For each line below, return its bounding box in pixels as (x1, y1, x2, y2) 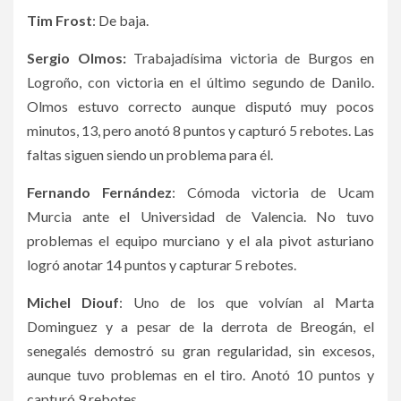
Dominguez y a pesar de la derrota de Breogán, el (27, 318, 374, 336)
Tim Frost (27, 12, 92, 30)
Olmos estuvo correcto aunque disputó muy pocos (27, 98, 374, 115)
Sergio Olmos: (27, 49, 126, 67)
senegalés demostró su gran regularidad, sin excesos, (27, 342, 374, 360)
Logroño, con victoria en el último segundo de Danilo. (27, 73, 374, 91)
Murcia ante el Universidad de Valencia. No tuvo (27, 208, 374, 226)
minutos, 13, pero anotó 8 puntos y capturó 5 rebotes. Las (27, 122, 374, 140)
